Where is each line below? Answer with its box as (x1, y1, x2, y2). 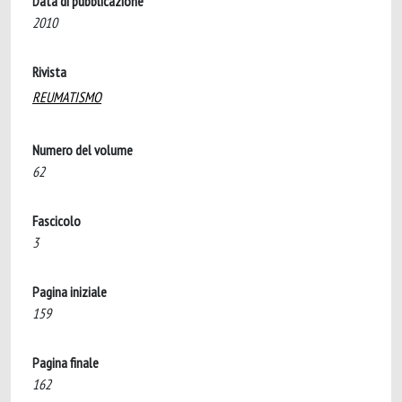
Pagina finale (32, 354, 99, 371)
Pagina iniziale (32, 283, 107, 301)
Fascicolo (32, 212, 81, 230)
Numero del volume (32, 141, 133, 159)
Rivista (32, 63, 66, 81)
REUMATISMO (32, 88, 101, 106)
